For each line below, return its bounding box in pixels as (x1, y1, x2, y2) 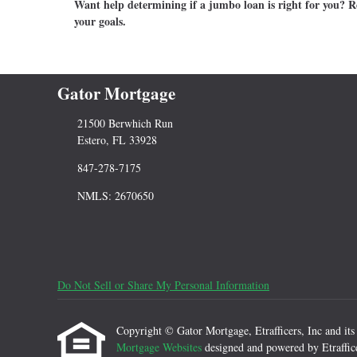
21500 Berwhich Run (76, 116, 173, 131)
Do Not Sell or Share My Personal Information (57, 277, 269, 293)
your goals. (74, 12, 126, 29)
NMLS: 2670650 (76, 188, 154, 204)
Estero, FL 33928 (76, 132, 157, 148)
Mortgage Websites (116, 339, 205, 355)
